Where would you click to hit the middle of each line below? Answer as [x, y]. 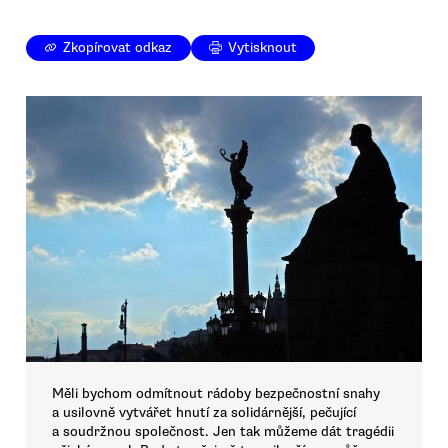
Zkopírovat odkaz [118, 48]
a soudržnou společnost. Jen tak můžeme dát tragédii [223, 432]
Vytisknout [263, 48]
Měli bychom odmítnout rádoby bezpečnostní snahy [216, 394]
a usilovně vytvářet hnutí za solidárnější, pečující [204, 413]
